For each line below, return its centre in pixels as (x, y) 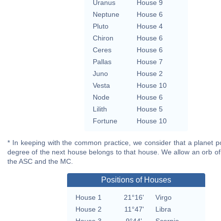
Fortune (105, 121)
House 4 (150, 26)
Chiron (103, 38)
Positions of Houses (136, 180)
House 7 (150, 61)
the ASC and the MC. (40, 161)
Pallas (102, 61)
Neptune (106, 14)
